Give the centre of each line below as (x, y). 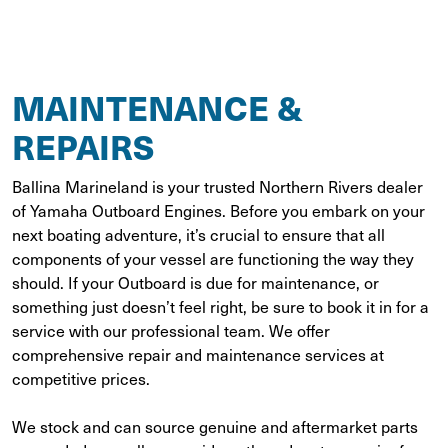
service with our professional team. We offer (171, 330)
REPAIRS (83, 146)
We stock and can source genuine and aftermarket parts (215, 426)
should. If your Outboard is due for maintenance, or (195, 282)
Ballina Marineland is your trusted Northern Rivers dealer (217, 186)
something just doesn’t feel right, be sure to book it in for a (220, 306)
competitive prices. (81, 378)
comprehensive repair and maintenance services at (198, 354)
